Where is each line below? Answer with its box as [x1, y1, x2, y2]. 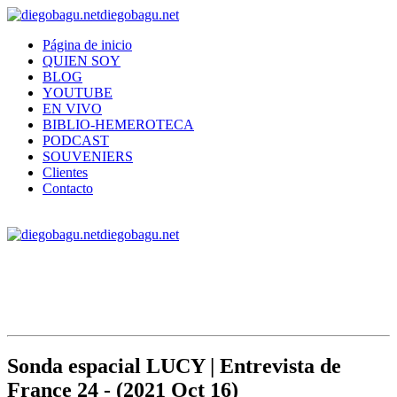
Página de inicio [43, 37, 132, 52]
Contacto [43, 181, 93, 196]
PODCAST [43, 133, 109, 148]
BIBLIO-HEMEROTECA [43, 117, 194, 132]
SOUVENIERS [43, 149, 133, 164]
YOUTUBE [43, 85, 113, 100]
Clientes [43, 165, 88, 180]
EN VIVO [43, 101, 102, 116]
